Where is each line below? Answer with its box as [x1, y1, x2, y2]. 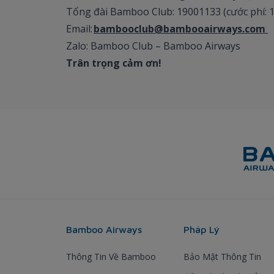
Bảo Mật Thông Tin [183, 250, 261, 262]
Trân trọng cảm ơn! [66, 56, 164, 70]
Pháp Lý [183, 223, 220, 235]
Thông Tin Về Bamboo [66, 250, 156, 262]
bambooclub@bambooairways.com [94, 21, 268, 35]
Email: [66, 21, 94, 35]
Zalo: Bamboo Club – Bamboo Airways [66, 39, 243, 53]
